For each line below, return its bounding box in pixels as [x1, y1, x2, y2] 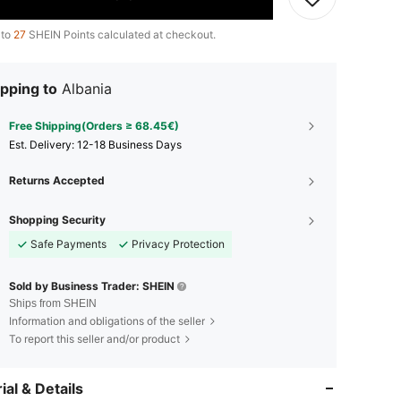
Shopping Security [9, 212, 106, 226]
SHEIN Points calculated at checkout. [26, 27, 216, 41]
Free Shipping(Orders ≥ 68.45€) [9, 118, 179, 132]
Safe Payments [30, 236, 107, 251]
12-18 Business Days [77, 137, 182, 151]
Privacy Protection [132, 236, 225, 251]
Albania [62, 79, 112, 98]
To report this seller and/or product [9, 331, 180, 346]
